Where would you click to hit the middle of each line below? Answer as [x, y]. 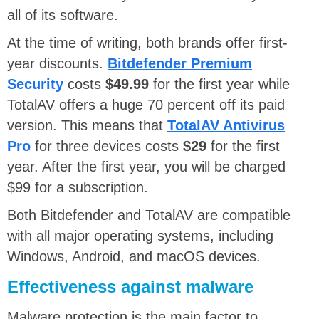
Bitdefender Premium [180, 63]
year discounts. [57, 63]
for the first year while [221, 84]
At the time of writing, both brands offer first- [147, 42]
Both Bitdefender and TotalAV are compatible [149, 215]
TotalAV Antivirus [226, 125]
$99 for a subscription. [78, 187]
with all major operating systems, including [140, 235]
